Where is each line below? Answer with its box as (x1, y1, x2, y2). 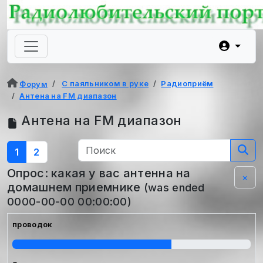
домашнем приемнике (7, 180, 141, 194)
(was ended (140, 181, 205, 194)
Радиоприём (161, 79, 214, 88)
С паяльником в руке (62, 79, 149, 88)
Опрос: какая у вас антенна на (7, 166, 191, 180)
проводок (12, 219, 53, 229)
